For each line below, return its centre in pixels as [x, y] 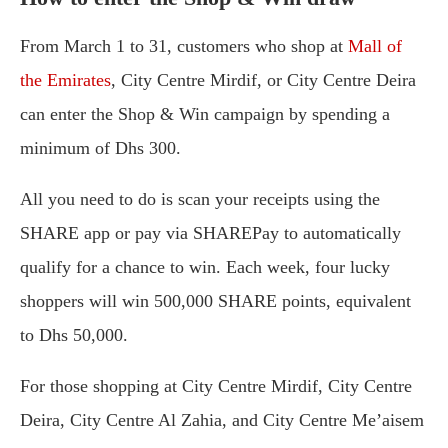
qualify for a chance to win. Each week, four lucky [205, 267]
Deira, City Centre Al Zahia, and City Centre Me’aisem [222, 420]
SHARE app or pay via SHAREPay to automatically [210, 233]
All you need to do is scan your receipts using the [200, 199]
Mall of [375, 46]
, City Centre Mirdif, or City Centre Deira [263, 80]
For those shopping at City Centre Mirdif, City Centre [216, 386]
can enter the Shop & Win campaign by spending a [205, 114]
